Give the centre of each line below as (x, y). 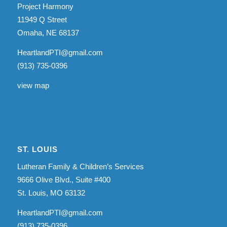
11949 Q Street (42, 20)
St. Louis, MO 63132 (51, 193)
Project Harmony (45, 6)
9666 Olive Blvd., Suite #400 (64, 179)
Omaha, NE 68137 (48, 33)
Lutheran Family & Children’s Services (80, 166)
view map (33, 85)
